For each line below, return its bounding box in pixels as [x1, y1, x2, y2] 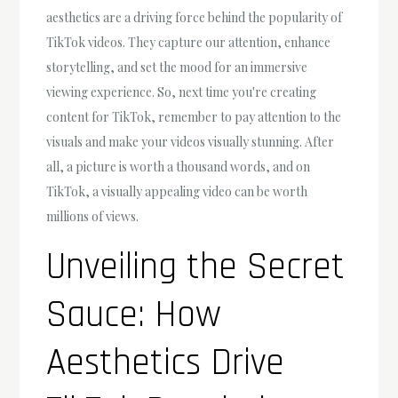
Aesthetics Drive [46, 338, 285, 387]
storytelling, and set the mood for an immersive [46, 58, 308, 76]
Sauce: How [46, 291, 222, 339]
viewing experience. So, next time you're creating [46, 83, 317, 100]
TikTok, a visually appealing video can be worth [46, 182, 308, 200]
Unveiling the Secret [46, 243, 346, 291]
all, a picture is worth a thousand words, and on [46, 157, 311, 175]
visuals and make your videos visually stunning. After [46, 132, 335, 150]
